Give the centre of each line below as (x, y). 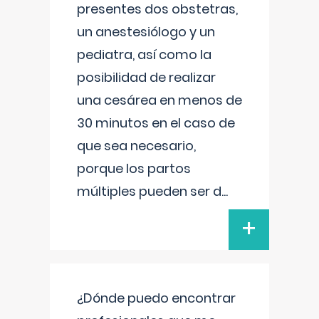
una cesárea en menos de (159, 100)
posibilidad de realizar (146, 77)
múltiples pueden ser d (149, 191)
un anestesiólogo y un (146, 32)
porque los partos (134, 168)
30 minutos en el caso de (156, 123)
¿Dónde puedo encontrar (156, 298)
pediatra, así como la (144, 54)
